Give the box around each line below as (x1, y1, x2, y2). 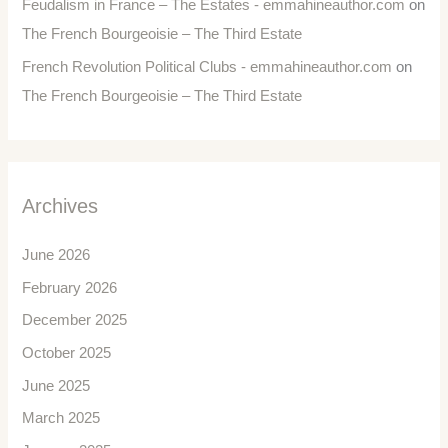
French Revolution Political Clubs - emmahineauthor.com (22, 58, 393, 75)
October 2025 (22, 345, 112, 361)
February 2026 (22, 279, 118, 296)
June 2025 (22, 377, 91, 394)
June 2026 (22, 247, 91, 264)
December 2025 (22, 312, 128, 329)
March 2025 (22, 410, 101, 427)
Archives (22, 195, 99, 218)
